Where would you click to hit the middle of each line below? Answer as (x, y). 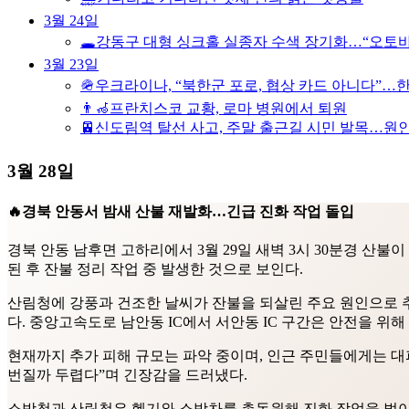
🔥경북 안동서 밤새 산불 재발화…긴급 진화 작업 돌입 (181, 212)
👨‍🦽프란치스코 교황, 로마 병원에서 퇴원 (214, 108)
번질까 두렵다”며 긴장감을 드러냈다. (127, 375)
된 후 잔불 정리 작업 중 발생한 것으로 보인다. (155, 269)
